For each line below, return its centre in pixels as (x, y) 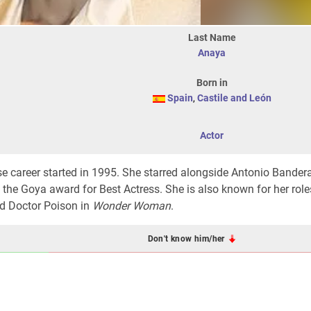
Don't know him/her (187, 238)
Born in (212, 83)
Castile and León (234, 98)
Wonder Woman (132, 206)
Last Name (212, 37)
